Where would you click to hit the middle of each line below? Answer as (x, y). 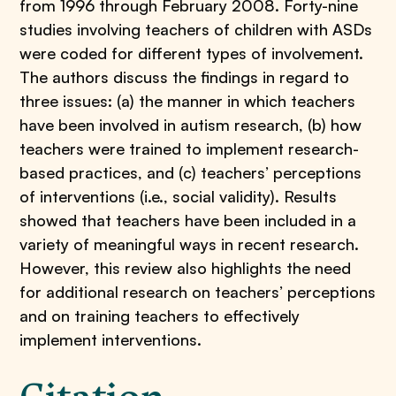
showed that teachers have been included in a (188, 220)
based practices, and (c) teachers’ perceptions (191, 172)
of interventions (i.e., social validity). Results (179, 196)
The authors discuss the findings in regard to (185, 77)
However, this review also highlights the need (186, 268)
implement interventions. (111, 339)
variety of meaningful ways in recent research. (190, 244)
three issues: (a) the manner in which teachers (188, 101)
